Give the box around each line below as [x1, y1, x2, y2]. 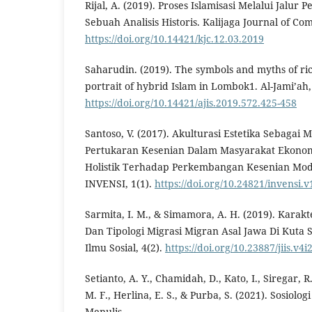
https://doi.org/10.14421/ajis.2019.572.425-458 [85, 95, 297, 109]
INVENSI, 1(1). [85, 176, 155, 190]
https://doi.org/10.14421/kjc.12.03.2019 [85, 31, 264, 45]
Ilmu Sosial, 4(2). [85, 240, 165, 254]
